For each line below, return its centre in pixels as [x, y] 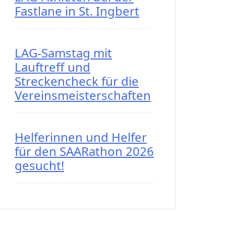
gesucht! [39, 165]
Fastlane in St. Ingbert [77, 11]
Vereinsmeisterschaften [83, 95]
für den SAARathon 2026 [84, 151]
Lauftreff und [52, 67]
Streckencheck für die [77, 81]
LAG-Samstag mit [63, 53]
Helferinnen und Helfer [81, 137]
